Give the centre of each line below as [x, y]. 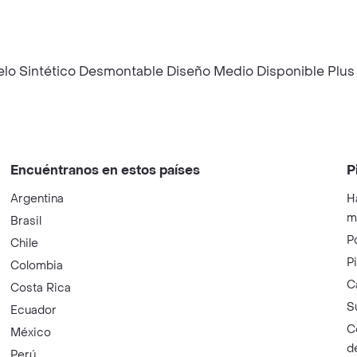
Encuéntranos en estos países [106, 170]
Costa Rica [41, 288]
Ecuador [34, 310]
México [31, 333]
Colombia [37, 266]
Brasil [26, 221]
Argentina [37, 199]
